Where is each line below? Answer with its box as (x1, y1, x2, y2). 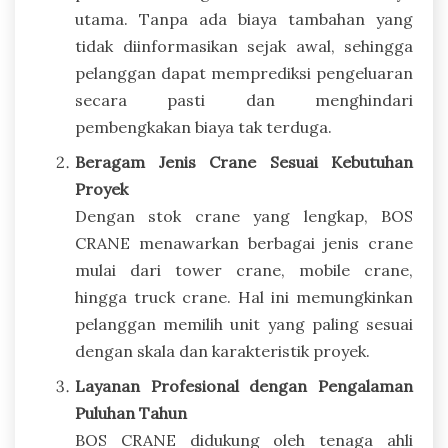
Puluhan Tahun (75, 402, 187, 423)
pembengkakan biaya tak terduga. (75, 116, 332, 137)
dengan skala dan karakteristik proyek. (75, 340, 370, 361)
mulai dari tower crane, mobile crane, (75, 259, 413, 280)
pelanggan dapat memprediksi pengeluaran (75, 62, 413, 83)
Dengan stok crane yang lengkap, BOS (75, 205, 413, 226)
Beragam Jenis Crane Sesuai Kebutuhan (75, 151, 413, 172)
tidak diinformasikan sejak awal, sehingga (75, 35, 413, 56)
